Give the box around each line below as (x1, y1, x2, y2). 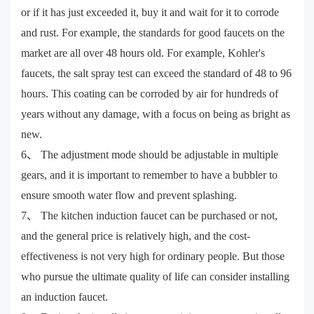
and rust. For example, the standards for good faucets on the (21, 26, 285, 39)
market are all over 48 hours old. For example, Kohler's (21, 46, 265, 59)
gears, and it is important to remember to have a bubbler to (21, 168, 278, 181)
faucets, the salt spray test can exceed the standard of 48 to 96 (21, 67, 292, 79)
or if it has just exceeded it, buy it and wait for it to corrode (21, 6, 279, 18)
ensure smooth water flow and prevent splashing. (21, 189, 237, 201)
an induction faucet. (21, 290, 108, 303)
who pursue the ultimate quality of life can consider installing (21, 270, 289, 282)
